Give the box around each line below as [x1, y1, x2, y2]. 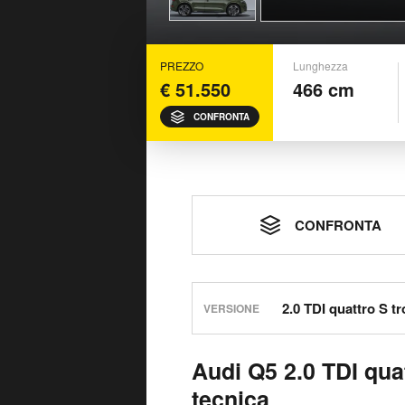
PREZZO [160, 58, 203, 73]
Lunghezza [293, 58, 348, 73]
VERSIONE [203, 299, 259, 316]
